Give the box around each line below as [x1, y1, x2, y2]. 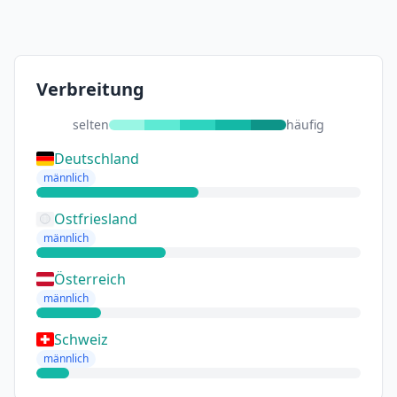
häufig [286, 116, 324, 133]
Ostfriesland [54, 209, 137, 229]
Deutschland [54, 149, 139, 168]
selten [73, 116, 109, 133]
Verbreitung [36, 77, 144, 101]
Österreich [54, 269, 126, 289]
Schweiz [54, 330, 108, 349]
